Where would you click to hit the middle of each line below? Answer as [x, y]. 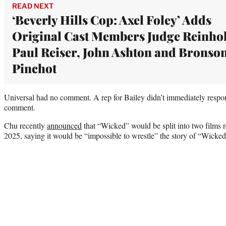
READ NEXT [33, 6]
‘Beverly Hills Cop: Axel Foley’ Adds [112, 19]
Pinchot [34, 68]
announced [64, 125]
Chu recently [25, 125]
